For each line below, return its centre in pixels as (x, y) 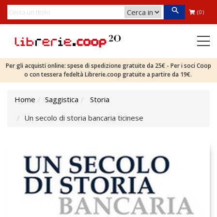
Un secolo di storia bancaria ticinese (84, 118)
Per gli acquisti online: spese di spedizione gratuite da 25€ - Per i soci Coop (108, 66)
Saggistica (62, 99)
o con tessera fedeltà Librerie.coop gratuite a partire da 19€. (108, 74)
